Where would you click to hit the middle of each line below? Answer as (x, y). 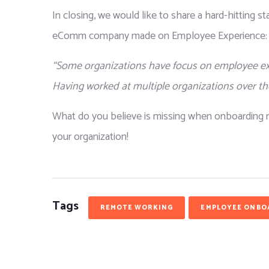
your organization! (90, 137)
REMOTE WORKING (137, 208)
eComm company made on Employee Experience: (160, 36)
